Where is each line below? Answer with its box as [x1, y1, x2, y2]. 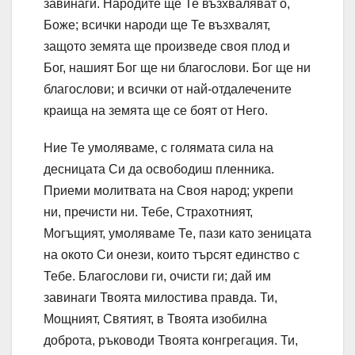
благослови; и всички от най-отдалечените [44, 82, 292, 97]
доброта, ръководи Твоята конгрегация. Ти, [44, 334, 298, 348]
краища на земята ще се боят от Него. [44, 104, 268, 118]
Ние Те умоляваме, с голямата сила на [44, 141, 273, 155]
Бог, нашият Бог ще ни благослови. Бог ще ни [44, 61, 311, 75]
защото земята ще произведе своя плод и [44, 40, 290, 54]
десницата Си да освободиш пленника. [44, 162, 274, 177]
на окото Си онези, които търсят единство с [44, 248, 300, 262]
